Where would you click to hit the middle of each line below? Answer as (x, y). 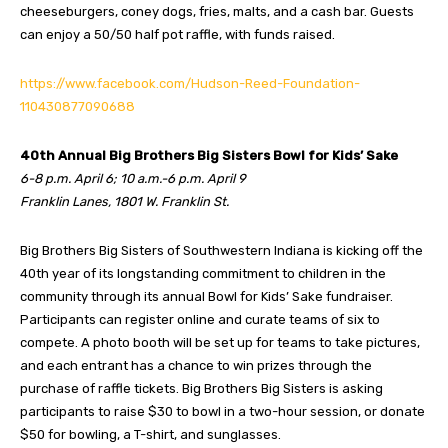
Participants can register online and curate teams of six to (200, 319)
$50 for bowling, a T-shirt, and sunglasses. (150, 434)
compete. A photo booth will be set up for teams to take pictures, (220, 342)
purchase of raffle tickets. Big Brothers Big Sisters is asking (201, 388)
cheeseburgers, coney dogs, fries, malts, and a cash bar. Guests (217, 11)
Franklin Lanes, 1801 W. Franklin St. (124, 201)
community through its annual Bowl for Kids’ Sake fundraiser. (206, 296)
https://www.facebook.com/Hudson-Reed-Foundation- (190, 83)
